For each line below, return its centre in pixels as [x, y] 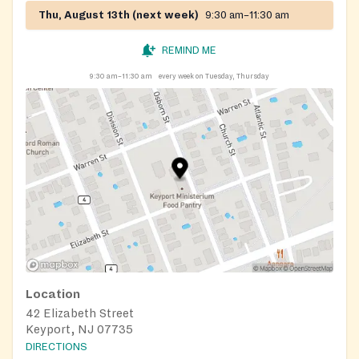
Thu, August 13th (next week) [119, 15]
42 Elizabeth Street [80, 313]
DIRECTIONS [56, 347]
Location [53, 294]
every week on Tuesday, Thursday [214, 76]
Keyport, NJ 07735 [79, 329]
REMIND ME [189, 50]
